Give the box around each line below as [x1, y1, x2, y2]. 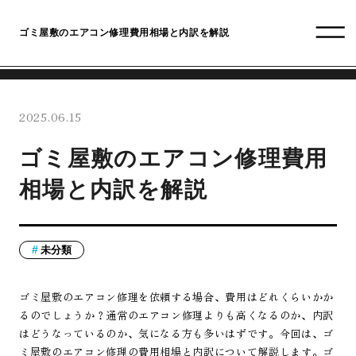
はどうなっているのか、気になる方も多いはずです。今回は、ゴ [18, 325, 335, 341]
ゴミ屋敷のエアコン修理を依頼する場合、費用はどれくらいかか [18, 288, 335, 304]
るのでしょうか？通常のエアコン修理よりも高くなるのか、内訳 [18, 307, 335, 323]
